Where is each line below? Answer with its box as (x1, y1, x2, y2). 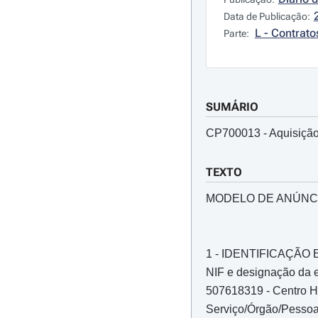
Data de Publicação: (223, 11, 310, 22)
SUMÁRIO (205, 100, 258, 114)
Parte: (223, 28, 251, 39)
